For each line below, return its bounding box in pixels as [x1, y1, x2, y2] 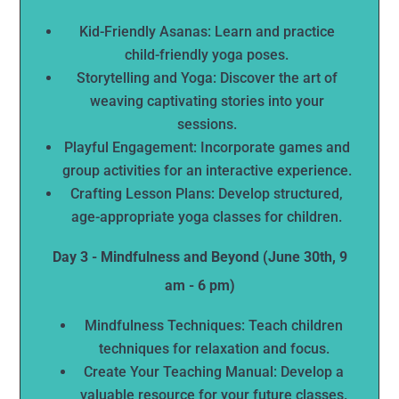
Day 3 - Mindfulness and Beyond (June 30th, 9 [52, 248, 347, 265]
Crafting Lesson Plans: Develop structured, [70, 184, 343, 202]
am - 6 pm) [164, 276, 235, 294]
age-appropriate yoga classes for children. [71, 208, 342, 225]
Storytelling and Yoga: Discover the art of [76, 69, 338, 86]
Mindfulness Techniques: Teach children [85, 316, 343, 334]
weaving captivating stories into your [89, 92, 324, 110]
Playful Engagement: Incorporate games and [63, 138, 350, 156]
